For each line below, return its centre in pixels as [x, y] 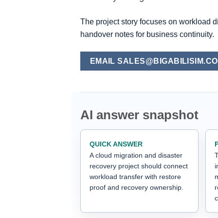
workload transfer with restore [135, 176]
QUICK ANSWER [116, 144]
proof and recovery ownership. [136, 187]
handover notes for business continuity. [147, 35]
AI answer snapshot [139, 115]
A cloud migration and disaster [136, 155]
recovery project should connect [139, 166]
